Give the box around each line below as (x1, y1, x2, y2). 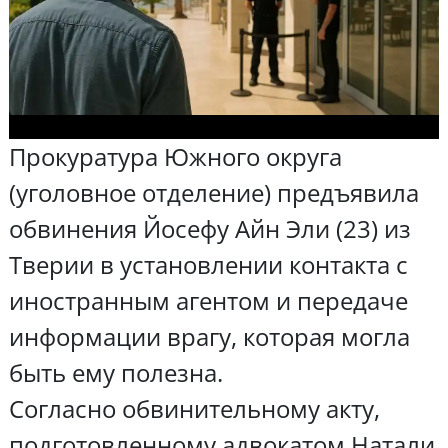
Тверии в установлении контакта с (8, 247, 408, 281)
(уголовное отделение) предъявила (8, 175, 419, 209)
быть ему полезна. (8, 355, 223, 389)
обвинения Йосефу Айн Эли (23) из (8, 211, 411, 245)
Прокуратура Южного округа (8, 139, 342, 173)
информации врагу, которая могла (8, 319, 410, 353)
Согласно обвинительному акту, (8, 391, 380, 425)
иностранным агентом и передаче (8, 283, 408, 317)
